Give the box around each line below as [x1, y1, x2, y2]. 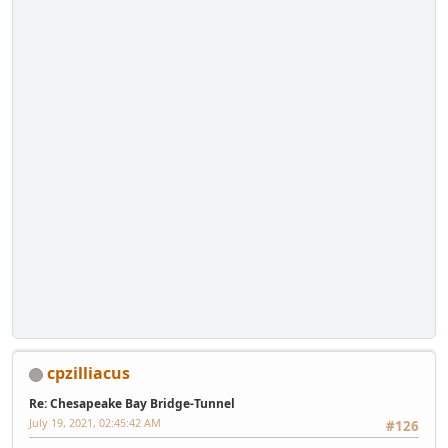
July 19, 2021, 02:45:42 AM [29, 414, 161, 430]
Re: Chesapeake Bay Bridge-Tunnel [29, 394, 235, 412]
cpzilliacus [47, 361, 130, 384]
